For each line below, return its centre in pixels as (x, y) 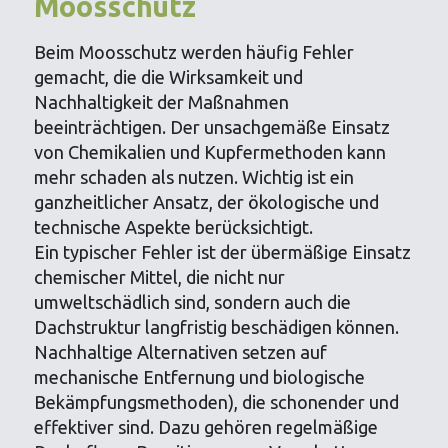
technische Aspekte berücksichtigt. (174, 226)
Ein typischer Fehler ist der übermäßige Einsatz (223, 251)
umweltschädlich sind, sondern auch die (193, 301)
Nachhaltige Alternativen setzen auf (181, 351)
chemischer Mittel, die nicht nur (160, 276)
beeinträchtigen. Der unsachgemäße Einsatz (212, 126)
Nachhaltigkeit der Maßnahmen (162, 101)
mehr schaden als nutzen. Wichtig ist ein (194, 176)
